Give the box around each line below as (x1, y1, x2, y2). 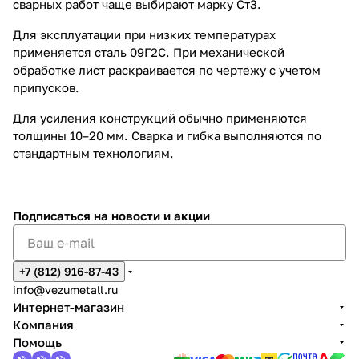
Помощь (13, 335, 62, 349)
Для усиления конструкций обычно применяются (13, 110, 307, 125)
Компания (13, 317, 74, 332)
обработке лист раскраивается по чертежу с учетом (13, 62, 321, 77)
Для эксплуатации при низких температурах (13, 26, 276, 42)
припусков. (13, 79, 79, 95)
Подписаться (13, 208, 94, 223)
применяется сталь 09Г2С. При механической (13, 44, 284, 59)
